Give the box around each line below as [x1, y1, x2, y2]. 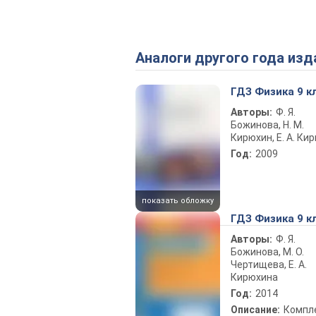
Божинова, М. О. [231, 245, 304, 257]
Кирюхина [231, 271, 278, 283]
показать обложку [142, 195, 214, 205]
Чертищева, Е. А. [231, 258, 307, 270]
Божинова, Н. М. [231, 119, 304, 130]
